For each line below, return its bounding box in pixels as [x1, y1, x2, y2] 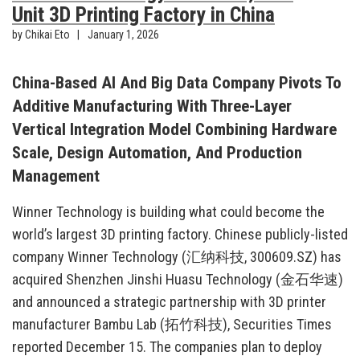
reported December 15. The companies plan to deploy [12, 338, 322, 356]
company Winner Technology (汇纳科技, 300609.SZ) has [12, 248, 342, 266]
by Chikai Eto [12, 28, 70, 42]
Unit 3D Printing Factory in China [12, 2, 275, 27]
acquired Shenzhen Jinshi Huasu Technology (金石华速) [12, 271, 343, 288]
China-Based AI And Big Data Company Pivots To [12, 73, 342, 93]
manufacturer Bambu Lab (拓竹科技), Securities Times [12, 316, 332, 333]
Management [12, 166, 100, 186]
